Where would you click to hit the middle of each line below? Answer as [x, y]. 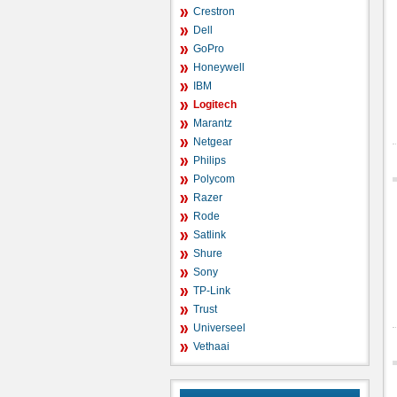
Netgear [213, 142]
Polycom [214, 179]
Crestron [214, 12]
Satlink [210, 235]
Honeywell [219, 67]
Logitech [215, 105]
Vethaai [211, 346]
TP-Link [212, 291]
